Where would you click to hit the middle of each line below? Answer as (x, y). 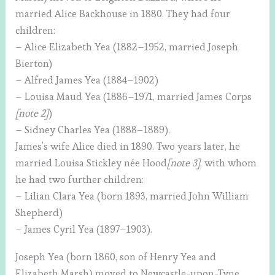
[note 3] (184, 163)
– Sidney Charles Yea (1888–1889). (93, 130)
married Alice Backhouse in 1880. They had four (123, 14)
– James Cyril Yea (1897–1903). (84, 230)
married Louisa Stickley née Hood (91, 163)
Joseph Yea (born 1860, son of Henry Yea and (116, 257)
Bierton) (34, 64)
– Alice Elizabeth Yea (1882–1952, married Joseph (127, 47)
